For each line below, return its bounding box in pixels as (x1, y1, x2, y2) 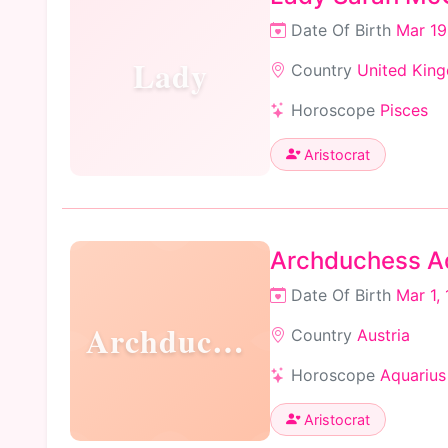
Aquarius (380, 364, 446, 385)
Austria (357, 324, 410, 345)
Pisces (380, 99, 428, 120)
